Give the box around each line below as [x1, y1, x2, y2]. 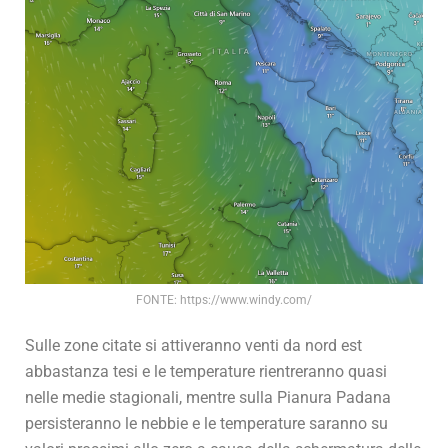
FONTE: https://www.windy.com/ [136, 292, 312, 307]
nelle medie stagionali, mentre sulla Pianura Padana [25, 387, 391, 407]
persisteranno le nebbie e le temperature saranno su [25, 413, 388, 433]
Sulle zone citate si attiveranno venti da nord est [25, 335, 362, 355]
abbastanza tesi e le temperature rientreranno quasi [25, 361, 387, 381]
